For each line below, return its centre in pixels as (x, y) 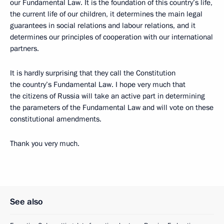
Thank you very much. (45, 143)
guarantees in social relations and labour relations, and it (103, 25)
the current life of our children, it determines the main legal (106, 14)
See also (26, 202)
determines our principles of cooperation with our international (111, 37)
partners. (24, 48)
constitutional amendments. (56, 119)
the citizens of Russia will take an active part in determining (107, 96)
